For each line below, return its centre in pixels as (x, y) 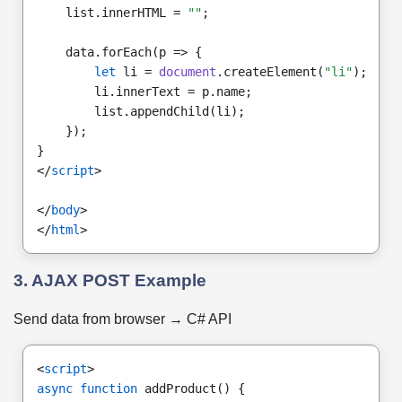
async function (87, 388)
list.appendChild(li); (141, 112)
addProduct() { (191, 388)
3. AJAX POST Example (110, 280)
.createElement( (270, 72)
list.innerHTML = (112, 13)
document (188, 72)
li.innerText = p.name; (144, 92)
